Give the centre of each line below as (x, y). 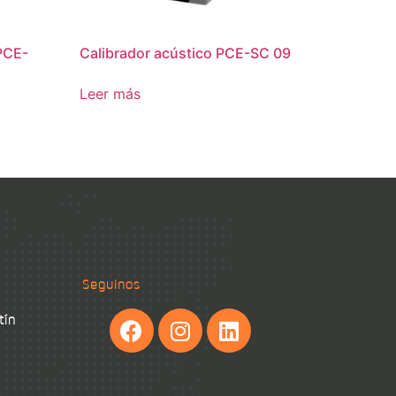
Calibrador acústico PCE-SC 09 (186, 53)
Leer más (110, 94)
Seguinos (111, 284)
